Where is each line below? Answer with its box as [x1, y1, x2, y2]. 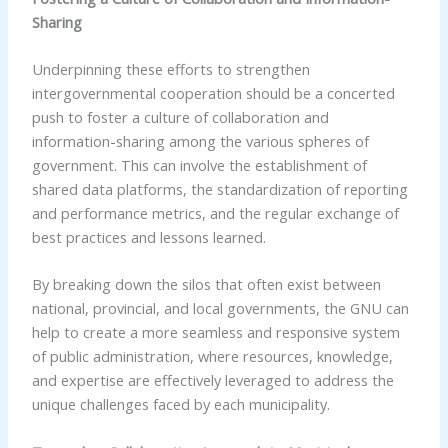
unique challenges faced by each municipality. [31, 394, 330, 415]
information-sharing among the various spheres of [31, 131, 369, 152]
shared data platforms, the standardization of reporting [31, 179, 408, 200]
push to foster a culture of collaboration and [31, 107, 329, 128]
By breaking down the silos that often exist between [31, 274, 381, 295]
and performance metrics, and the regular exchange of [31, 203, 399, 224]
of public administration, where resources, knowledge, [31, 346, 393, 367]
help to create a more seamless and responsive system [31, 322, 400, 343]
